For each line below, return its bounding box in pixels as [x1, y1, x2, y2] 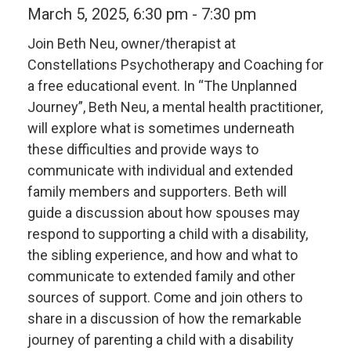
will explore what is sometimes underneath [27, 120, 295, 137]
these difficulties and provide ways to [27, 141, 259, 158]
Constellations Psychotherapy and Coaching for [27, 56, 324, 74]
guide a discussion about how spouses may [27, 204, 300, 222]
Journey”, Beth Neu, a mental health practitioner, [27, 99, 323, 116]
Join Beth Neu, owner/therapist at [27, 35, 236, 52]
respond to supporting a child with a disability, [27, 226, 308, 243]
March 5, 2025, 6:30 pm [27, 5, 188, 24]
